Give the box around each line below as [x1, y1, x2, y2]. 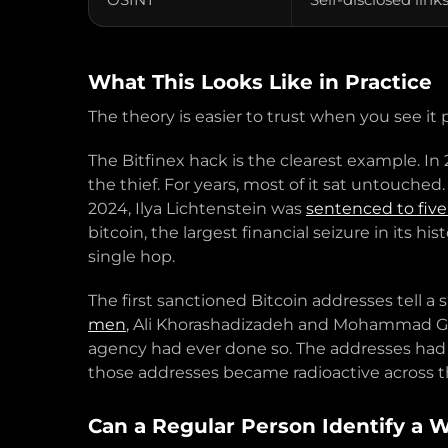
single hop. [88, 247, 175, 266]
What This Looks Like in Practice [88, 70, 432, 94]
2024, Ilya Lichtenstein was [88, 199, 306, 218]
